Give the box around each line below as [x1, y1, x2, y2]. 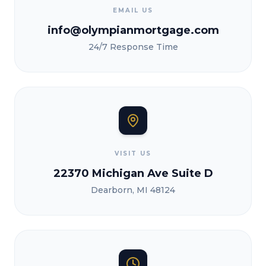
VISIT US [115, 150, 151, 157]
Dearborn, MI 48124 [91, 185, 175, 195]
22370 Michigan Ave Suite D [53, 167, 213, 180]
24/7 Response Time [88, 42, 178, 52]
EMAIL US [113, 7, 153, 14]
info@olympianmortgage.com [47, 24, 219, 37]
